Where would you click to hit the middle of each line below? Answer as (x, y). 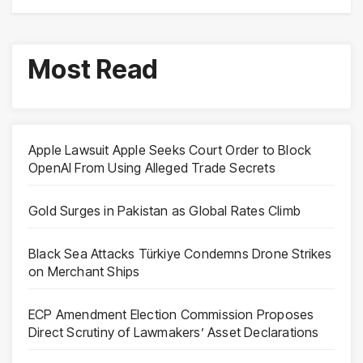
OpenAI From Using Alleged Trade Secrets (152, 167)
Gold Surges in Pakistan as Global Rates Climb (164, 210)
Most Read (93, 70)
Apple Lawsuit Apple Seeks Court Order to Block (170, 149)
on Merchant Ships (84, 271)
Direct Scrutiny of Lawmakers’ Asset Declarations (174, 332)
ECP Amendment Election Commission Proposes (171, 314)
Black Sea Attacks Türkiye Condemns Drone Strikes (180, 253)
